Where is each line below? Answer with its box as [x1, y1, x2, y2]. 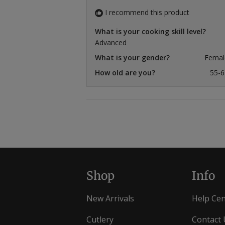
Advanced [95, 37, 127, 47]
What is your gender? [95, 52, 170, 62]
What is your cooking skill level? [95, 26, 206, 36]
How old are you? [95, 67, 155, 77]
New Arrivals [86, 193, 134, 204]
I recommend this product [105, 7, 189, 17]
